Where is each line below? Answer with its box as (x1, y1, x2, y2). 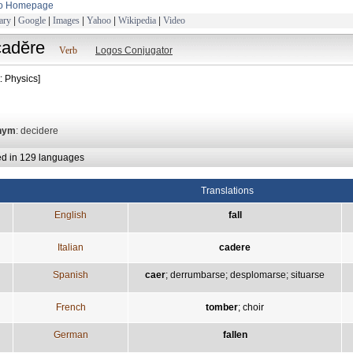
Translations (200, 184, 254, 196)
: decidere (16, 124, 58, 136)
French (55, 301, 86, 313)
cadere (219, 241, 251, 253)
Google (18, 14, 46, 26)
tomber (206, 301, 238, 313)
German (53, 329, 88, 340)
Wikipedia (118, 14, 156, 26)
